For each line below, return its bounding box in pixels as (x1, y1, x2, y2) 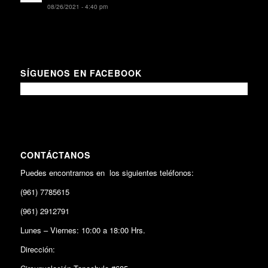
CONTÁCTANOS (20, 148, 91, 161)
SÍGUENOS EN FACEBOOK (20, 67, 142, 80)
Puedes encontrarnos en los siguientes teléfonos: (20, 166, 194, 178)
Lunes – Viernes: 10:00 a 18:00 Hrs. (20, 224, 145, 236)
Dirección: (20, 243, 55, 255)
